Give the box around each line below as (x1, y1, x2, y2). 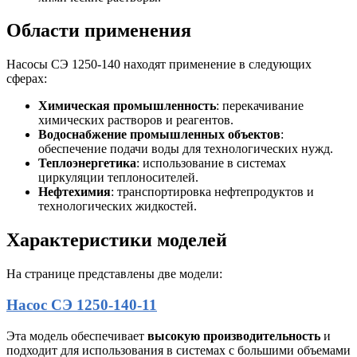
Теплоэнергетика (38, 156, 136, 171)
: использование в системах (136, 156, 286, 171)
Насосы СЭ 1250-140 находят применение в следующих (6, 57, 312, 72)
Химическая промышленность (38, 99, 216, 113)
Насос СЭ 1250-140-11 (6, 296, 157, 313)
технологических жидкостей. (38, 199, 197, 214)
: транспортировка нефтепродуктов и (111, 185, 314, 199)
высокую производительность (147, 328, 320, 343)
